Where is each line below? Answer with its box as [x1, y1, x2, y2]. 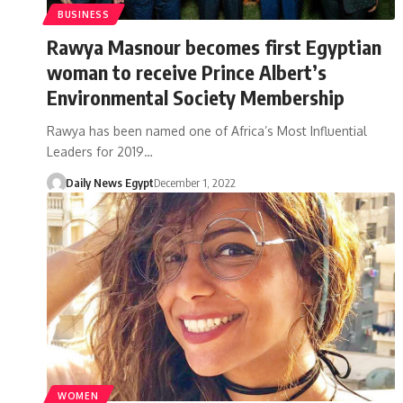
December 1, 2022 [153, 175, 236, 190]
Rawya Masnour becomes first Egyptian [47, 33, 381, 59]
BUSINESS [58, 8, 110, 20]
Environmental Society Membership [47, 84, 345, 110]
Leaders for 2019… [47, 143, 153, 159]
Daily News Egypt [65, 175, 154, 190]
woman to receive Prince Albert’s [47, 58, 327, 85]
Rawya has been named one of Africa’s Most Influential [47, 122, 367, 139]
